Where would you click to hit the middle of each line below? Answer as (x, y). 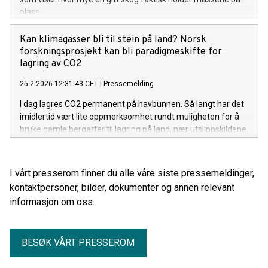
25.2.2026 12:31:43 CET (59, 83)
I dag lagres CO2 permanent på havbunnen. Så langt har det (132, 104)
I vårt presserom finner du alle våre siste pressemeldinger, (132, 173)
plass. (31, 12)
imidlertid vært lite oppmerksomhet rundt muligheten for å (130, 116)
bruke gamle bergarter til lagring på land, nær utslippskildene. (134, 129)
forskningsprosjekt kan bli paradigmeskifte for (121, 52)
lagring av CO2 (51, 64)
